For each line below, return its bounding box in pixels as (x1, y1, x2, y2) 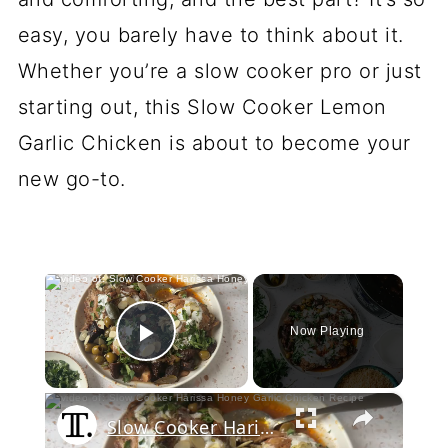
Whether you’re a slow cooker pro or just (17, 59, 422, 83)
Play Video (146, 343, 317, 377)
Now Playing (290, 324, 365, 338)
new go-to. (17, 167, 126, 191)
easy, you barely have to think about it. (17, 23, 404, 47)
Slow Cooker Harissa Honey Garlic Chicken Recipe (259, 415, 274, 439)
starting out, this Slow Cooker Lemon (17, 95, 387, 119)
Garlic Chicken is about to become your (17, 131, 411, 155)
